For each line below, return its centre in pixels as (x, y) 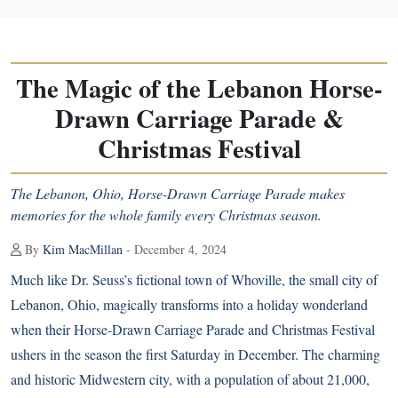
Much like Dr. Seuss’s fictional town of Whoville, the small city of (194, 279)
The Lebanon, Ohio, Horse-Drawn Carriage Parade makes (178, 193)
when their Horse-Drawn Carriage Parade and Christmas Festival (193, 329)
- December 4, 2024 (175, 249)
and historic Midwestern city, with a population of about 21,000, (190, 379)
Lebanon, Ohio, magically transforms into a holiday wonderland (189, 304)
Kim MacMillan (83, 249)
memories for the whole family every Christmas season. (166, 215)
